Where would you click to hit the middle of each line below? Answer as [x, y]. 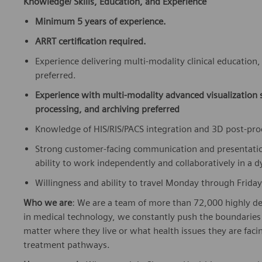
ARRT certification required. [91, 42]
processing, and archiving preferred [107, 109]
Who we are [48, 203]
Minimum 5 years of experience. [101, 22]
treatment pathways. [67, 245]
